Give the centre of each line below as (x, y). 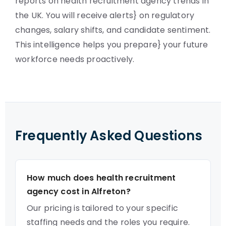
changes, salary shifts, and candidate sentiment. (113, 30)
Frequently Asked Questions (109, 136)
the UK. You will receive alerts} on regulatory (105, 15)
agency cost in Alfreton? (79, 191)
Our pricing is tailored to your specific (102, 208)
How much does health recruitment (101, 178)
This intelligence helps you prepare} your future (112, 45)
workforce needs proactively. (75, 59)
